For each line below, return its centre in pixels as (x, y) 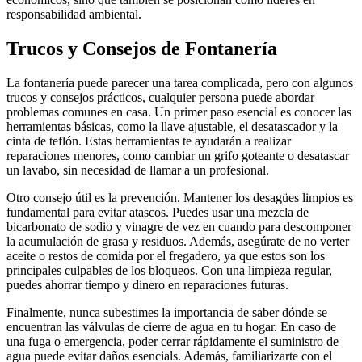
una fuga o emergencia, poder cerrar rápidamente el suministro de (173, 342)
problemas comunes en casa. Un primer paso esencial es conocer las (179, 112)
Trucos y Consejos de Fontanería (142, 49)
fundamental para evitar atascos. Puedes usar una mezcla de (158, 213)
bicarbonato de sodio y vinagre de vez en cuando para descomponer (179, 227)
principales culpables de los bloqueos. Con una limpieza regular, (169, 271)
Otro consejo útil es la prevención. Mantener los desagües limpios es (180, 198)
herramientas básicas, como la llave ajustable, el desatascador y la (172, 127)
